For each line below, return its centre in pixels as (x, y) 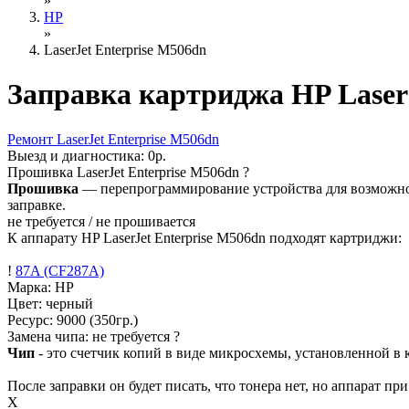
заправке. (37, 204)
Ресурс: (32, 320)
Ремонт (32, 139)
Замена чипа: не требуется (90, 336)
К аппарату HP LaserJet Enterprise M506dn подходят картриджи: (204, 237)
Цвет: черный (50, 303)
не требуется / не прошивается (101, 221)
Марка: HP (41, 287)
